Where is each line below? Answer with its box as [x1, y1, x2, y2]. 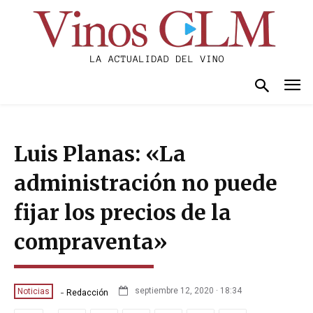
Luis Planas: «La [14, 140, 186, 167]
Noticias [17, 286, 50, 296]
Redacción [66, 287, 108, 298]
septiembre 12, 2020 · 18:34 [135, 286, 242, 296]
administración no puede [14, 169, 277, 196]
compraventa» [14, 228, 168, 255]
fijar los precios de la [14, 198, 231, 226]
